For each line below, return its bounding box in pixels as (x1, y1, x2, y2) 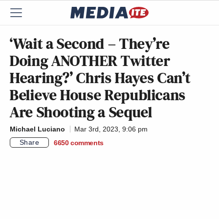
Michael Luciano (10, 125, 65, 133)
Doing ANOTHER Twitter (10, 50, 171, 71)
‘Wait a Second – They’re (10, 33, 170, 54)
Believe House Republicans (10, 84, 186, 106)
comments (70, 138, 104, 147)
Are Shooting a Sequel (10, 101, 153, 123)
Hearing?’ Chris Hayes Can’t (10, 67, 191, 88)
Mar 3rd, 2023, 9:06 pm (74, 125, 148, 133)
